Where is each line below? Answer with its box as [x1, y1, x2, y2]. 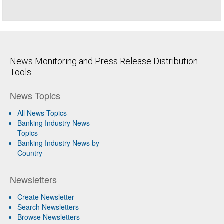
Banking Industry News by [17, 137, 99, 148]
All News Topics [17, 107, 67, 118]
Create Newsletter [17, 191, 74, 202]
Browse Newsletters [17, 211, 80, 222]
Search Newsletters [17, 201, 79, 212]
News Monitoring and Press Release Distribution [10, 55, 198, 66]
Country [17, 147, 42, 158]
